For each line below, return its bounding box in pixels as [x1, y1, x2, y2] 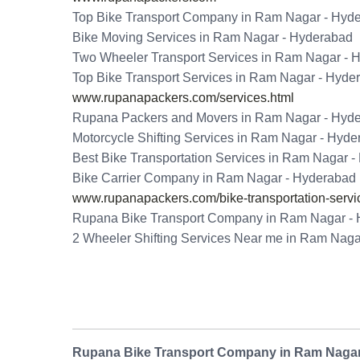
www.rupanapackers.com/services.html [72, 91, 294, 105]
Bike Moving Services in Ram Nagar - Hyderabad [72, 31, 353, 45]
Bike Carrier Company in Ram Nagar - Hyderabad [72, 171, 356, 186]
